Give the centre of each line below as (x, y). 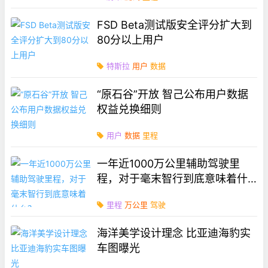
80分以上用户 (131, 39)
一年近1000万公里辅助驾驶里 (169, 163)
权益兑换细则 (130, 109)
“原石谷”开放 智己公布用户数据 (173, 94)
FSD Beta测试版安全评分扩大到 (175, 25)
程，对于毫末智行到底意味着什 (173, 178)
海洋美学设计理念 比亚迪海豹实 (174, 233)
